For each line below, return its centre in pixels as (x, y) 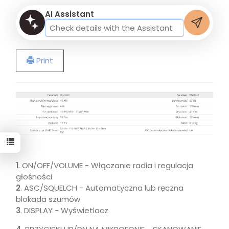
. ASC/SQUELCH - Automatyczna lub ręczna (102, 188)
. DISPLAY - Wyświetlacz (64, 210)
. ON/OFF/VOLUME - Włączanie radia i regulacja (106, 165)
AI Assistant (70, 14)
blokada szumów (48, 199)
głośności (34, 176)
